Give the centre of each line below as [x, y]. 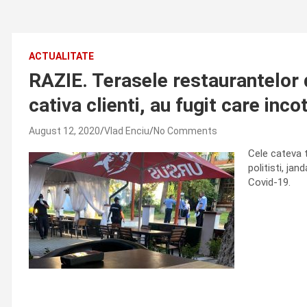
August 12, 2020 [64, 131]
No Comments [185, 131]
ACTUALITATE [61, 56]
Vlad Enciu [127, 131]
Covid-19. [269, 182]
